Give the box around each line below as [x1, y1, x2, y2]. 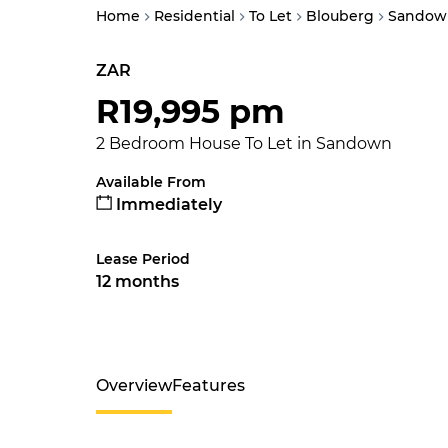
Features [172, 376, 245, 395]
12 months [96, 272, 179, 291]
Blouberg [306, 7, 374, 25]
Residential [154, 7, 235, 25]
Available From [96, 173, 206, 191]
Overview [96, 376, 172, 395]
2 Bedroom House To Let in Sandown [96, 134, 392, 153]
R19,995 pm [96, 92, 285, 131]
